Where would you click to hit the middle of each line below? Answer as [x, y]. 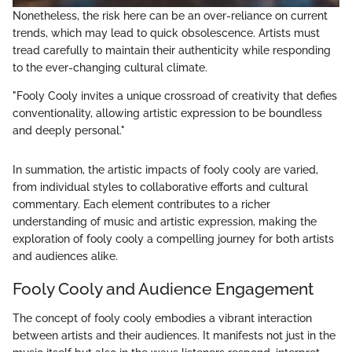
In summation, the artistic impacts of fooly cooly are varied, [165, 169]
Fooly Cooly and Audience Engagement [163, 288]
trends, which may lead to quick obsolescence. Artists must [166, 33]
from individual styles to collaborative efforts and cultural [160, 187]
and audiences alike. [65, 256]
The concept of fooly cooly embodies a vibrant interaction [162, 319]
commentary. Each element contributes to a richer [141, 204]
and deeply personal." [69, 130]
